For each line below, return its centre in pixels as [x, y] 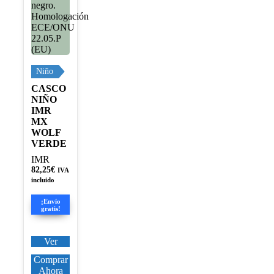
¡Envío [50, 201]
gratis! [50, 208]
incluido [43, 180]
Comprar [50, 260]
